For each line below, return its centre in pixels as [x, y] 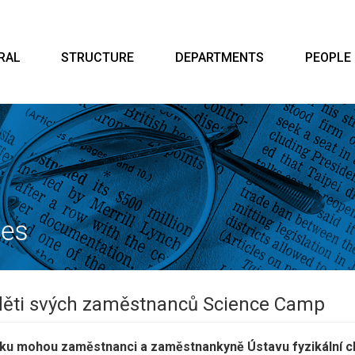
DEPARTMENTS [219, 57]
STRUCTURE [98, 57]
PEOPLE [328, 57]
